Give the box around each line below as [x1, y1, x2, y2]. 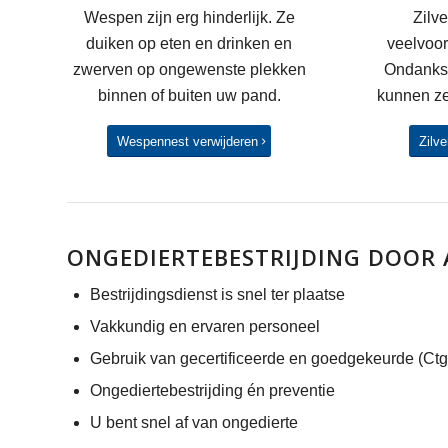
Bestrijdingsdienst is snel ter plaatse [90, 286, 345, 304]
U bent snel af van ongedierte [90, 414, 298, 432]
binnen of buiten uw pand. [97, 86, 281, 104]
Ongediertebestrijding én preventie [90, 382, 335, 400]
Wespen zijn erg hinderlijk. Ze [83, 8, 295, 26]
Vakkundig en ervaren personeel [90, 318, 320, 336]
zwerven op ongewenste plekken [72, 60, 306, 78]
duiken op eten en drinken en [86, 34, 293, 52]
